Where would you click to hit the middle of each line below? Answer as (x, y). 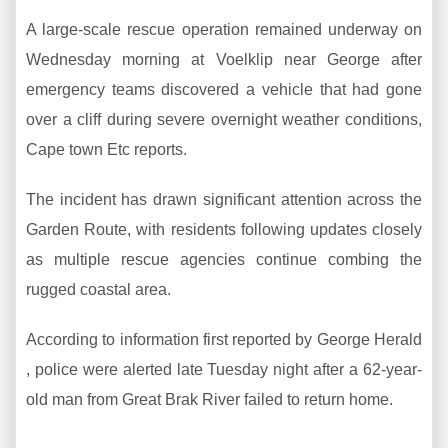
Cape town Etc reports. (106, 150)
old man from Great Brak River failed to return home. (209, 400)
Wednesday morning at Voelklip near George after (224, 60)
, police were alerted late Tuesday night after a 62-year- (224, 370)
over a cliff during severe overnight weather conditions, (224, 120)
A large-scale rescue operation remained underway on (224, 30)
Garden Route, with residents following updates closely (224, 230)
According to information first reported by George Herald (224, 340)
